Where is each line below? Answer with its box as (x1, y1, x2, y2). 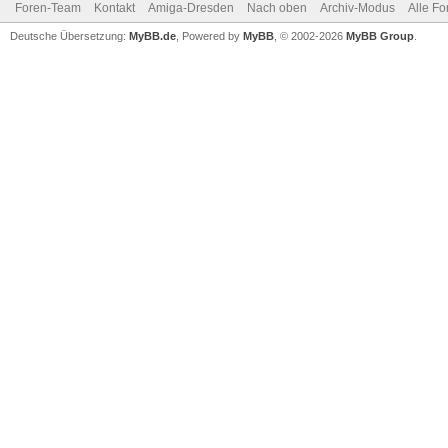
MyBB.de (129, 29, 176, 42)
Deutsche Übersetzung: (10, 29, 129, 42)
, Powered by (176, 29, 243, 42)
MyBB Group (346, 29, 414, 42)
